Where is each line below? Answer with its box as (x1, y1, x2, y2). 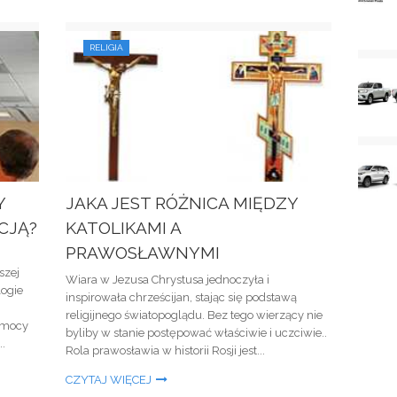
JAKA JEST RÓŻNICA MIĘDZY (66, 193, 298, 213)
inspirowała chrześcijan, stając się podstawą (66, 291, 297, 304)
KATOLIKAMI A (66, 218, 181, 237)
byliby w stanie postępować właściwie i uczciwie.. (66, 326, 327, 339)
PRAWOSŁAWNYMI (66, 243, 220, 262)
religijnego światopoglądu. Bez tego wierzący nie (66, 308, 323, 322)
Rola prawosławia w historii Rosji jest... (66, 344, 265, 357)
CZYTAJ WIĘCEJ (66, 373, 152, 386)
